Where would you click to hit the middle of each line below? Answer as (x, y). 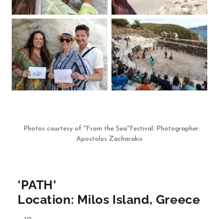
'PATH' (37, 185)
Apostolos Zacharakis (109, 139)
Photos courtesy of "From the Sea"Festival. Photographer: (109, 129)
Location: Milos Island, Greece (109, 199)
